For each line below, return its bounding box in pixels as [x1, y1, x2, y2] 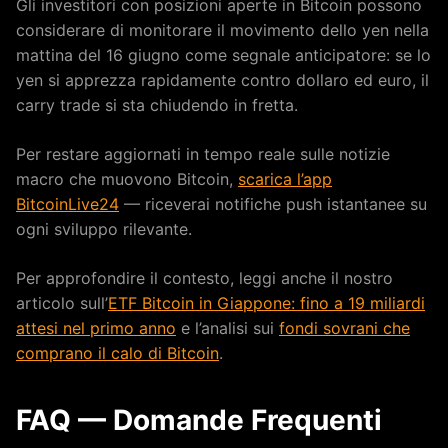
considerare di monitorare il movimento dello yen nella [16, 19, 429, 40]
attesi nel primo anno [16, 317, 176, 338]
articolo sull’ [16, 292, 108, 313]
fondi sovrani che [279, 317, 410, 338]
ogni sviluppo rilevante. [16, 218, 192, 239]
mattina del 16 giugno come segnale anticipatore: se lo [16, 44, 431, 65]
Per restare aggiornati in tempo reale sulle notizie [16, 143, 390, 164]
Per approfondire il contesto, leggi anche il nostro [16, 267, 393, 288]
